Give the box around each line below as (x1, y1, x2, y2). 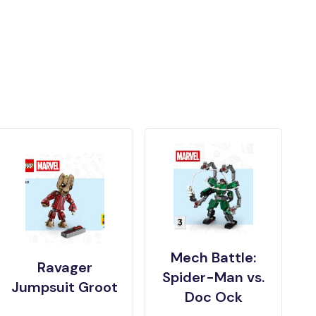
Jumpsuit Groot (11, 278, 119, 297)
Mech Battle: (171, 248, 257, 267)
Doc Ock (184, 288, 243, 307)
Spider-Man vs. (162, 268, 265, 287)
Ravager (37, 258, 92, 277)
